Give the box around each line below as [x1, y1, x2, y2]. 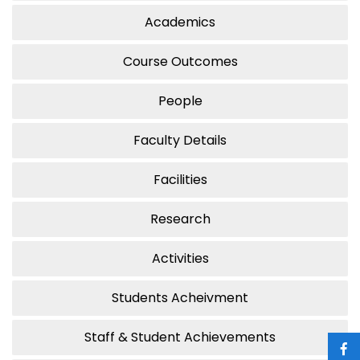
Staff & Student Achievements [84, 328, 276, 347]
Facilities [153, 170, 207, 190]
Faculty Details [133, 131, 227, 150]
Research [149, 210, 211, 229]
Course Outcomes [170, 52, 238, 72]
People [157, 92, 202, 111]
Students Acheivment [171, 288, 248, 308]
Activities [151, 249, 209, 268]
